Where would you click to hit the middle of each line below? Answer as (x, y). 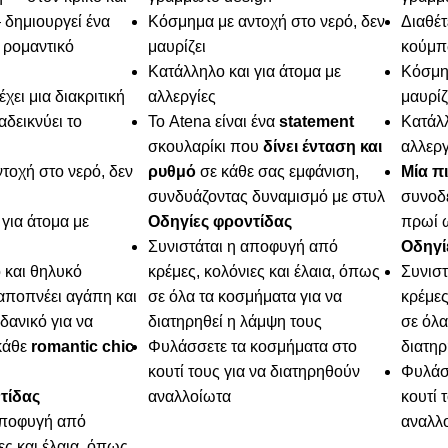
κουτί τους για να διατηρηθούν (254, 372)
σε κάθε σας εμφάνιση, (278, 172)
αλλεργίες (182, 97)
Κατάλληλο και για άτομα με (245, 72)
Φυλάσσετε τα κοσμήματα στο (253, 347)
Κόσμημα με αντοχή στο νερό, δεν (267, 22)
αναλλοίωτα (190, 397)
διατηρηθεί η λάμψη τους (235, 322)
